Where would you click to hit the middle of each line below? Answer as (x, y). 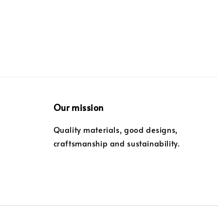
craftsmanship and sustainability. (117, 143)
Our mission (79, 108)
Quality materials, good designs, (115, 130)
